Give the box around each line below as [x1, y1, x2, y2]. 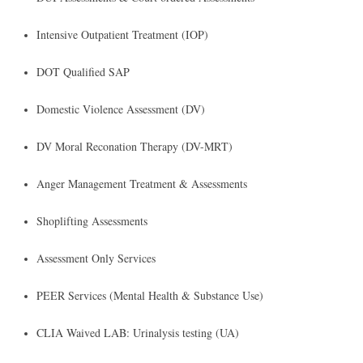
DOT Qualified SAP [36, 64, 130, 79]
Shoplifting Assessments [36, 213, 147, 228]
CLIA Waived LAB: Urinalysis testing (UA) [36, 325, 239, 340]
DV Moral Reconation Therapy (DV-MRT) [36, 139, 233, 154]
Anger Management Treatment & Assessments [36, 176, 247, 191]
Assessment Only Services [36, 250, 156, 266]
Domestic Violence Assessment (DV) [36, 101, 205, 117]
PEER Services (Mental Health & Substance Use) [36, 288, 263, 303]
